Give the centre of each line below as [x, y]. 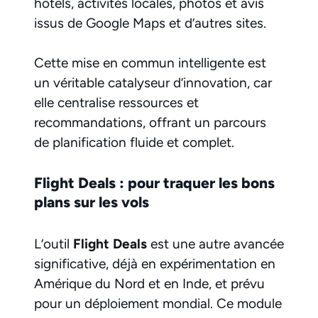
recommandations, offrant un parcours [150, 123]
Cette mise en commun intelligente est [150, 63]
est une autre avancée [215, 243]
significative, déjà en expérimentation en [155, 263]
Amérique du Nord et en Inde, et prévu [149, 283]
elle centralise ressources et [116, 103]
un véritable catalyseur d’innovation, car [153, 83]
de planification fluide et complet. [134, 143]
